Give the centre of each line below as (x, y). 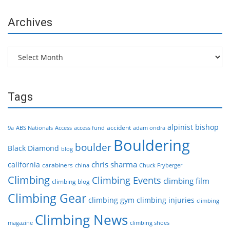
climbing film (186, 181)
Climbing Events (127, 180)
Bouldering (152, 145)
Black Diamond (33, 148)
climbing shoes (150, 223)
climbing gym (111, 200)
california (24, 165)
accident (119, 128)
